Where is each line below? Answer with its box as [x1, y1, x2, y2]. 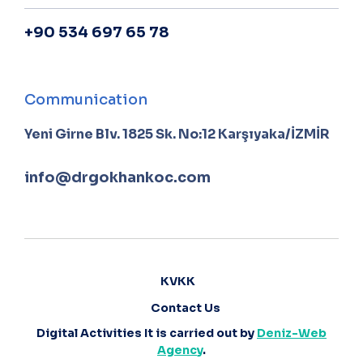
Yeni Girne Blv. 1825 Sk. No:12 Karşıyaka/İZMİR [24, 126, 330, 143]
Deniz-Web [257, 326, 327, 340]
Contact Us [151, 301, 220, 315]
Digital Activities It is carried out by [36, 326, 257, 340]
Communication [24, 91, 147, 109]
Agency [157, 343, 203, 357]
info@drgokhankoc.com [24, 169, 211, 186]
